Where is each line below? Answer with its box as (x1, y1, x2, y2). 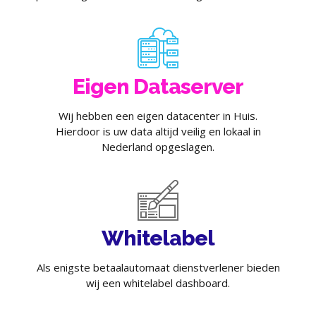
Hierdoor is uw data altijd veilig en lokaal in (55, 123, 261, 138)
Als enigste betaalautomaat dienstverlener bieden (36, 260, 280, 275)
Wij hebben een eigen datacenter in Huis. (59, 108, 257, 123)
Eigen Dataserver (72, 73, 244, 99)
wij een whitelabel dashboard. (86, 276, 230, 291)
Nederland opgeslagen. (102, 139, 214, 154)
